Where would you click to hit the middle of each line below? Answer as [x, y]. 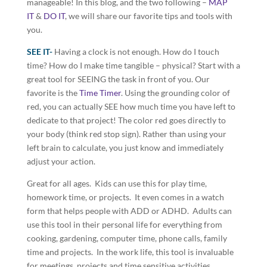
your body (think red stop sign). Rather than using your [126, 134]
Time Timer [100, 93]
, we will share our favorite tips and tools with [148, 16]
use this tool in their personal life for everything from [124, 224]
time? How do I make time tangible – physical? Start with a [133, 65]
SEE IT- [39, 52]
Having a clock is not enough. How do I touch [136, 52]
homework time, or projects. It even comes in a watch [125, 197]
